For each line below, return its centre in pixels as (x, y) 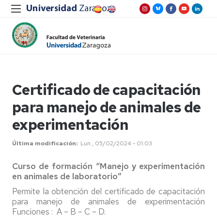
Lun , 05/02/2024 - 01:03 (116, 143)
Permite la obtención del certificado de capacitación (108, 191)
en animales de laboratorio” (67, 176)
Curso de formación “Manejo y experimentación (108, 166)
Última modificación (44, 143)
